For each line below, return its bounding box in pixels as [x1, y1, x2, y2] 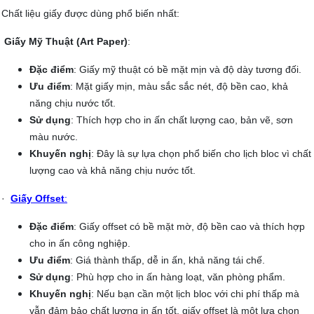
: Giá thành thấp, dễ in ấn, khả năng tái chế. [70, 254, 265, 266]
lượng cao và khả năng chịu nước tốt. [29, 165, 196, 177]
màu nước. [29, 131, 78, 143]
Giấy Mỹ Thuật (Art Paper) [4, 36, 128, 48]
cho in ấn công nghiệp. [29, 238, 130, 250]
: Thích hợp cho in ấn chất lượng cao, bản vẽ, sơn [71, 114, 293, 126]
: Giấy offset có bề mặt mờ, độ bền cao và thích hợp [74, 221, 305, 233]
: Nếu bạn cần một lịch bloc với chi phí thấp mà [91, 288, 299, 300]
